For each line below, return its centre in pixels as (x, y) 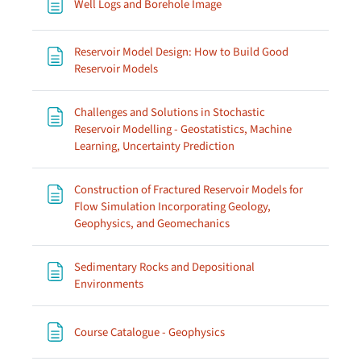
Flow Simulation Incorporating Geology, (172, 207)
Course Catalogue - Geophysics (149, 332)
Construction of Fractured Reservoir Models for (189, 190)
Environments (109, 284)
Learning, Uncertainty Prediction (154, 146)
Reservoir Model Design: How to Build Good (181, 52)
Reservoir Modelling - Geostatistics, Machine (183, 129)
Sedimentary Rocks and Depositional (164, 267)
